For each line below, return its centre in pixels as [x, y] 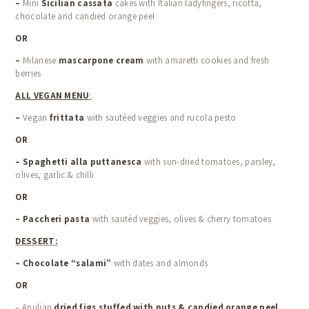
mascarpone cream [101, 61]
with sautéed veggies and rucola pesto [160, 118]
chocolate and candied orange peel [85, 17]
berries [28, 74]
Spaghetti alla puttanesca [82, 162]
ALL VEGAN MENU [52, 96]
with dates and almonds [160, 263]
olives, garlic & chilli [55, 175]
